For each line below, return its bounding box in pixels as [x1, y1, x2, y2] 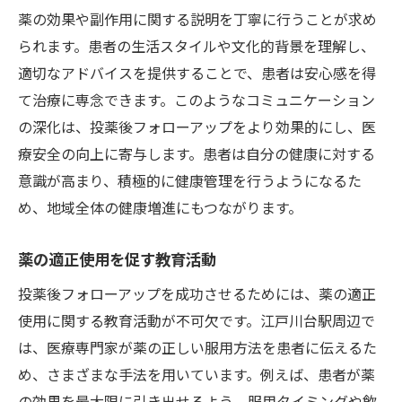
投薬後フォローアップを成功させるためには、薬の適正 [18, 282, 376, 304]
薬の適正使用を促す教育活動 [18, 247, 216, 270]
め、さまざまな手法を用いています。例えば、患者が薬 [18, 363, 375, 385]
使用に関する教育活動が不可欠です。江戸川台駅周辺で [18, 309, 375, 331]
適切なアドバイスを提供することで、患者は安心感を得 [18, 61, 376, 83]
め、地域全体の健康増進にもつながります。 [18, 196, 302, 218]
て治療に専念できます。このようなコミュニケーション [18, 88, 375, 110]
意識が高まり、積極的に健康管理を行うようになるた [18, 169, 362, 191]
